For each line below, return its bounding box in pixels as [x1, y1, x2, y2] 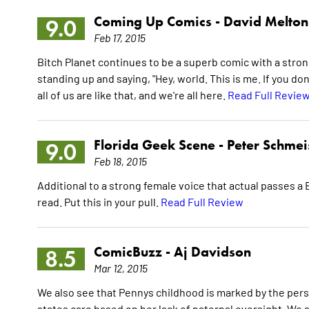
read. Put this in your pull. [37, 195, 161, 209]
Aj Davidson [173, 243, 251, 261]
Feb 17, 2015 [93, 30, 146, 45]
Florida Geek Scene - [93, 137, 227, 154]
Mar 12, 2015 [93, 261, 148, 275]
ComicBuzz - [93, 243, 174, 261]
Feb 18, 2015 [93, 154, 147, 168]
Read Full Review [160, 195, 243, 209]
